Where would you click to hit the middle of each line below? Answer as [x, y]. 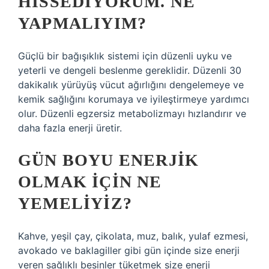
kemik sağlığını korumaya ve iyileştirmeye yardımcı [134, 99]
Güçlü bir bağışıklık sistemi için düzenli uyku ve [125, 56]
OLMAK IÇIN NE [90, 182]
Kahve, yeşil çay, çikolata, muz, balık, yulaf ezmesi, [133, 236]
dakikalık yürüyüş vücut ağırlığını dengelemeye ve [131, 85]
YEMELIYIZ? [75, 203]
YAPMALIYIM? [83, 23]
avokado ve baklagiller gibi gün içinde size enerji [129, 250]
